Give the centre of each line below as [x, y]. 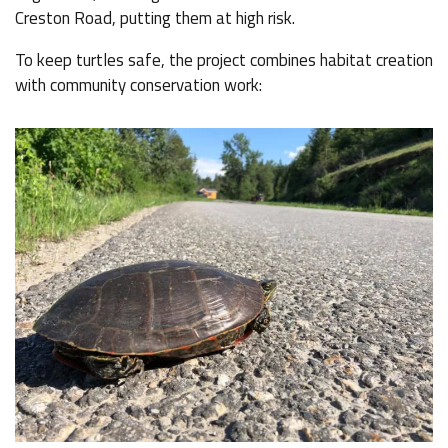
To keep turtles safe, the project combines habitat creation [224, 60]
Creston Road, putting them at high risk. [155, 18]
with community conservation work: [138, 85]
